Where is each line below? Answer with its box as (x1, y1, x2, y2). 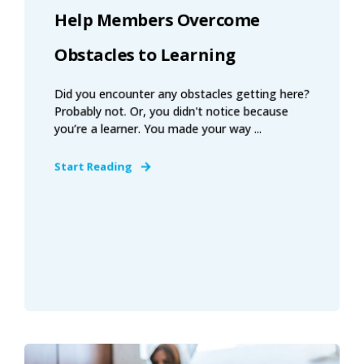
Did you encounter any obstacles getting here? (54, 85, 310, 102)
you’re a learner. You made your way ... (54, 120, 262, 136)
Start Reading (54, 158, 132, 174)
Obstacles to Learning (54, 43, 236, 66)
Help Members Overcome (54, 8, 260, 31)
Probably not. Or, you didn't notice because (54, 102, 288, 119)
